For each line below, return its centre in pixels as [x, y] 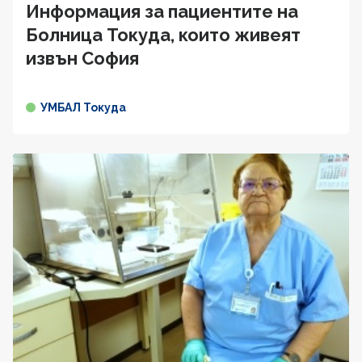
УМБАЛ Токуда [83, 108]
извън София [82, 59]
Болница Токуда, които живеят [163, 35]
